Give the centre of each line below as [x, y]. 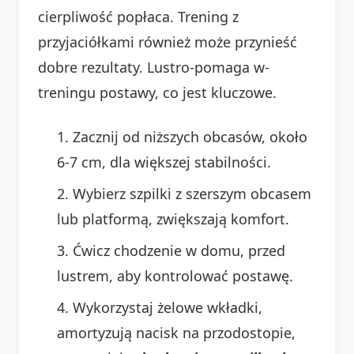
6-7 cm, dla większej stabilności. [164, 162]
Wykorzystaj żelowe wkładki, [168, 307]
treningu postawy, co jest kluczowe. [157, 92]
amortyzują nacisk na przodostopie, [176, 332]
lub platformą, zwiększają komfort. [173, 218]
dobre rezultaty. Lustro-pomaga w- [154, 67]
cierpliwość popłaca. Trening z [138, 16]
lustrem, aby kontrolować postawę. [175, 275]
